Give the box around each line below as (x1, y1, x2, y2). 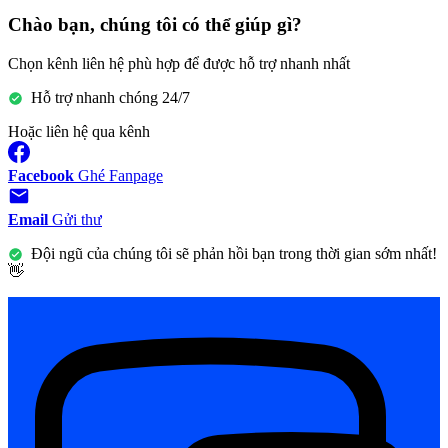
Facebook (8, 166, 74, 184)
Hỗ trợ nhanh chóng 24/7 (27, 88, 190, 106)
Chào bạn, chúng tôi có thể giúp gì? (8, 13, 302, 35)
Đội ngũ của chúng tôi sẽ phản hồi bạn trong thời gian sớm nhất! (31, 244, 437, 262)
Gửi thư (52, 210, 102, 228)
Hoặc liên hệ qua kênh (8, 122, 150, 140)
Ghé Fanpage (78, 166, 163, 184)
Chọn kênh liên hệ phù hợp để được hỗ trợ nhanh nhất (8, 54, 350, 72)
